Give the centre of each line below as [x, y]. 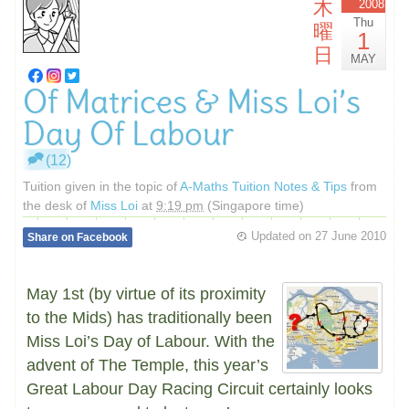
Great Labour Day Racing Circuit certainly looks [199, 388]
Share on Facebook [78, 237]
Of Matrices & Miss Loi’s [192, 101]
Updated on [281, 236]
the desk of [57, 205]
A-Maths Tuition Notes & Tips [263, 186]
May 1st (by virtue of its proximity [146, 294]
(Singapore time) [254, 205]
